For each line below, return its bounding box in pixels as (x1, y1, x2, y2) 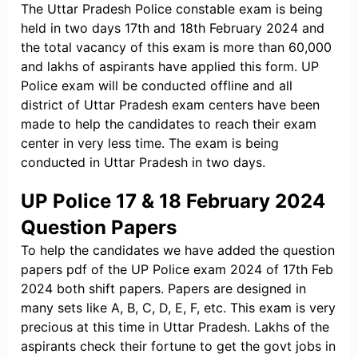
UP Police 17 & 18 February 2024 (21, 189, 326, 213)
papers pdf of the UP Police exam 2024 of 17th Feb (21, 261, 334, 278)
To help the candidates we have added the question (21, 242, 336, 259)
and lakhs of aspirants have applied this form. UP (21, 58, 320, 75)
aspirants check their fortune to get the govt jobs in (21, 338, 336, 355)
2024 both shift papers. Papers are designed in (21, 280, 307, 297)
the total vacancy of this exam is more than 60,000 (21, 39, 332, 56)
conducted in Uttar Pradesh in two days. (21, 154, 266, 171)
